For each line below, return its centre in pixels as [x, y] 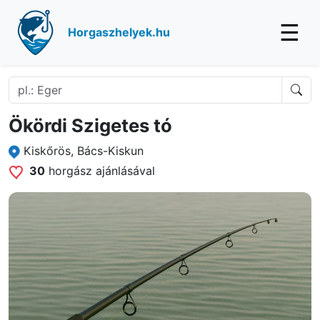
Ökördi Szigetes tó [90, 125]
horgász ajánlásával [100, 171]
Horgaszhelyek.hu [119, 32]
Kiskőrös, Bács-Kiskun [84, 151]
